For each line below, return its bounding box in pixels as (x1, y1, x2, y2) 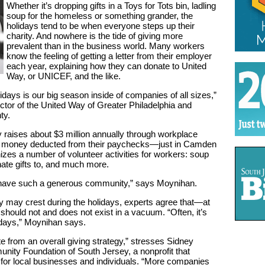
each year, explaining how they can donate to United (6, 61, 206, 71)
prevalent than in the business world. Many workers (6, 41, 205, 51)
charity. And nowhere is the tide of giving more (6, 31, 183, 41)
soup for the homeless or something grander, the (6, 11, 193, 21)
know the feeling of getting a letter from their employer (6, 51, 212, 61)
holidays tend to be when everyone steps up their (6, 21, 195, 31)
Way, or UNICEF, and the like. (6, 71, 121, 81)
